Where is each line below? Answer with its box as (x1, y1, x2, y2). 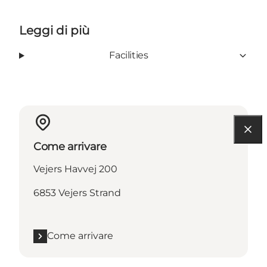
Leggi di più (19, 23, 89, 38)
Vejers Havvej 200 (33, 163, 117, 175)
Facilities (109, 49, 148, 61)
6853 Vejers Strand (33, 187, 121, 199)
